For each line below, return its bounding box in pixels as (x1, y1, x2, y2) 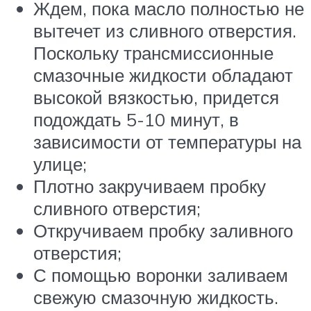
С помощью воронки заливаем (33, 264, 288, 287)
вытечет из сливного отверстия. (33, 19, 296, 42)
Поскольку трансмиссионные (33, 42, 274, 65)
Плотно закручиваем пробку (33, 175, 266, 198)
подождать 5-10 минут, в (33, 108, 239, 131)
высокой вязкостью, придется (33, 86, 279, 109)
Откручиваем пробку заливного (33, 219, 293, 242)
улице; (33, 153, 87, 176)
